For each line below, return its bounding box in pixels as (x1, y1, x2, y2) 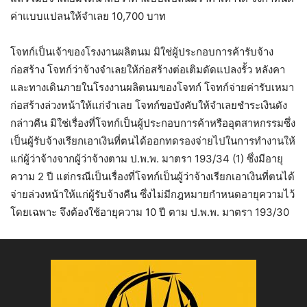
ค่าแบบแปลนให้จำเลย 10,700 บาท (10, 10, 166, 23)
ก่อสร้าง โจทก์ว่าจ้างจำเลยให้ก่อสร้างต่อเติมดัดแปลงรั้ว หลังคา (10, 63, 285, 77)
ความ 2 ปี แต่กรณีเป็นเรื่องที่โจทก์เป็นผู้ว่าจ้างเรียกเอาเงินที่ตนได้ (10, 170, 295, 184)
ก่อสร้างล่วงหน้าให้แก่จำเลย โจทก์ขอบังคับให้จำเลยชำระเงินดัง (10, 99, 287, 112)
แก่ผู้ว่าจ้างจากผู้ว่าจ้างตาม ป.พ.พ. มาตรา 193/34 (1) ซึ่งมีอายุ (10, 152, 283, 166)
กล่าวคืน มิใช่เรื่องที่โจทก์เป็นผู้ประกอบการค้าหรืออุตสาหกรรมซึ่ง (10, 116, 295, 130)
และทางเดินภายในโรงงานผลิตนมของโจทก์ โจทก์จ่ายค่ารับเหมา (10, 81, 294, 95)
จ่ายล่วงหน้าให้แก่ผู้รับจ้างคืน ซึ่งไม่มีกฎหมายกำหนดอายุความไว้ (10, 188, 295, 201)
